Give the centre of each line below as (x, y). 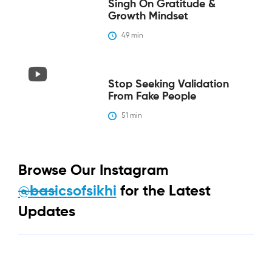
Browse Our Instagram (93, 170)
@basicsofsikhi (67, 191)
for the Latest (165, 191)
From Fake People (152, 96)
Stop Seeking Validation (168, 84)
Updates (46, 212)
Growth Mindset (148, 16)
